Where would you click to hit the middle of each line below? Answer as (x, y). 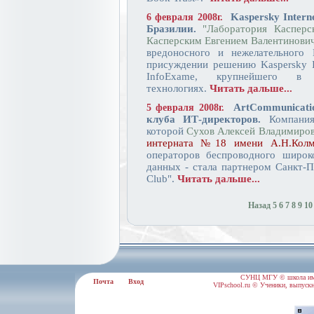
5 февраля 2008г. (187, 108)
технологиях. (178, 88)
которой (166, 131)
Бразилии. (171, 29)
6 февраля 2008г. (186, 17)
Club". (162, 179)
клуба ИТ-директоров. (204, 119)
